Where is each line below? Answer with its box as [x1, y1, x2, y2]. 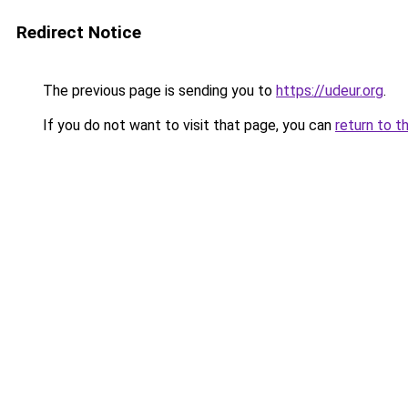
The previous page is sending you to [39, 82, 276, 99]
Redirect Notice [16, 22, 141, 43]
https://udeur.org [276, 82, 383, 99]
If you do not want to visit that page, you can [39, 117, 335, 134]
